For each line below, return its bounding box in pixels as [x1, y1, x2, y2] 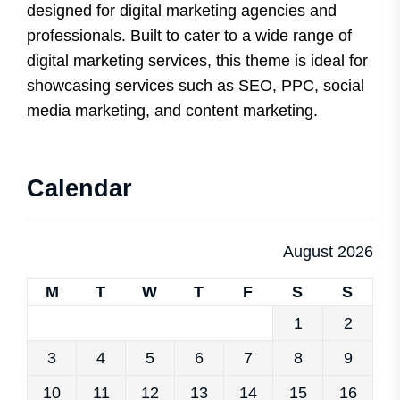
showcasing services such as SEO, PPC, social [27, 77, 364, 95]
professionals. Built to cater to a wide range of [27, 27, 352, 45]
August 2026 [283, 243, 373, 261]
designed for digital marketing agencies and [27, 2, 337, 20]
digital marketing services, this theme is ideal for [27, 52, 368, 70]
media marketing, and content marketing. [27, 102, 318, 120]
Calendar [27, 175, 132, 202]
